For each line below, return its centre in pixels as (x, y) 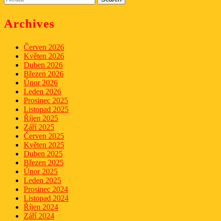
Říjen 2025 (41, 118)
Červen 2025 (44, 136)
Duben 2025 (43, 154)
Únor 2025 (41, 172)
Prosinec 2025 (46, 101)
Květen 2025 (44, 145)
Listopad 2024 (46, 198)
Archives (29, 24)
